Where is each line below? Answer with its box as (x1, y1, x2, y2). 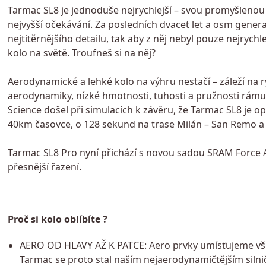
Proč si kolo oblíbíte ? (7, 212, 107, 226)
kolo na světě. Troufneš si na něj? (7, 46, 156, 59)
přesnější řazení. (7, 160, 81, 173)
